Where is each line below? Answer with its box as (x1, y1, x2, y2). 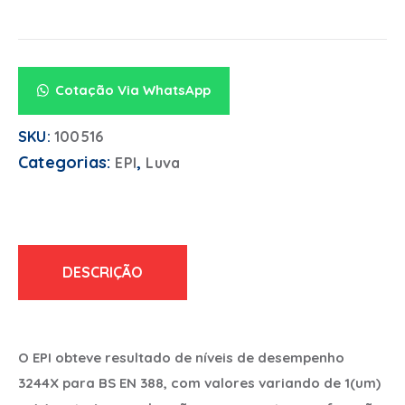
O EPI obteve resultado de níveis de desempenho (18, 348, 344, 366)
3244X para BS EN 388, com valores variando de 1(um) (18, 373, 381, 391)
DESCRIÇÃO (62, 262, 143, 281)
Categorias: (18, 151, 116, 173)
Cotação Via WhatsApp (54, 81, 211, 99)
